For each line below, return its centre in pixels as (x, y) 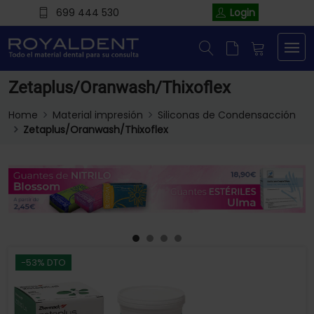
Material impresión (98, 115)
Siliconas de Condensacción (227, 115)
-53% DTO (43, 263)
